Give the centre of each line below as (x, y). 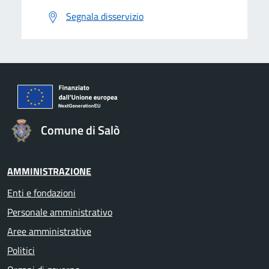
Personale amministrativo (60, 212)
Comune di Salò (80, 130)
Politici (21, 250)
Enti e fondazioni (41, 192)
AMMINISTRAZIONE (49, 171)
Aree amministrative (49, 231)
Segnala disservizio (105, 16)
